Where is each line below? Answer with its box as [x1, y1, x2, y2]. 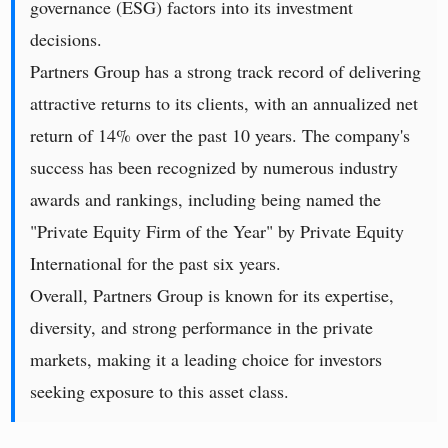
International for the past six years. [30, 251, 282, 276]
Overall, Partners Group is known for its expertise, [30, 283, 395, 308]
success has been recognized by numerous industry [30, 155, 399, 180]
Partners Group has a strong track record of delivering [30, 59, 422, 84]
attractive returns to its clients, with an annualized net [30, 91, 419, 116]
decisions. [30, 27, 103, 52]
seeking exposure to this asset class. [30, 379, 290, 404]
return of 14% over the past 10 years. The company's [30, 123, 411, 148]
